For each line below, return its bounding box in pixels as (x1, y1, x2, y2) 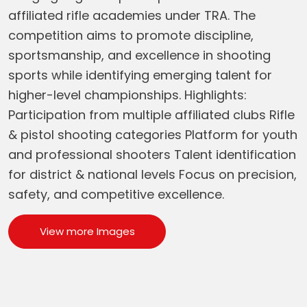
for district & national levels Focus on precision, (8, 166, 297, 183)
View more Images (39, 224, 135, 238)
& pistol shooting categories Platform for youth (8, 126, 297, 143)
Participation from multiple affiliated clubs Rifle (8, 106, 295, 123)
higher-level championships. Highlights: (8, 86, 247, 103)
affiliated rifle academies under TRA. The (8, 7, 256, 24)
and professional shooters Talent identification (8, 146, 296, 163)
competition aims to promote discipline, (8, 27, 254, 44)
